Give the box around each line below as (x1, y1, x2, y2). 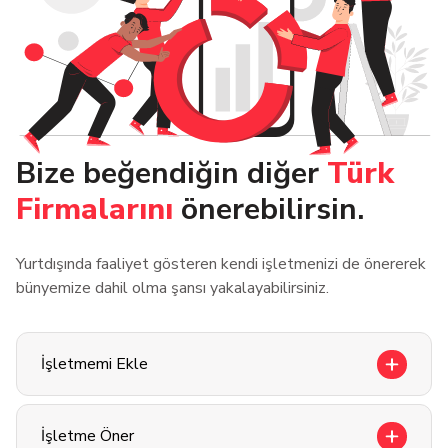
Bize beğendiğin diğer (16, 153, 319, 195)
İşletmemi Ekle (41, 353, 148, 376)
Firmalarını (16, 189, 173, 231)
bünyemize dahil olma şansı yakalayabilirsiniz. (16, 277, 329, 300)
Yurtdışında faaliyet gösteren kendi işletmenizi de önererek (16, 253, 426, 276)
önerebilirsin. (181, 189, 364, 231)
